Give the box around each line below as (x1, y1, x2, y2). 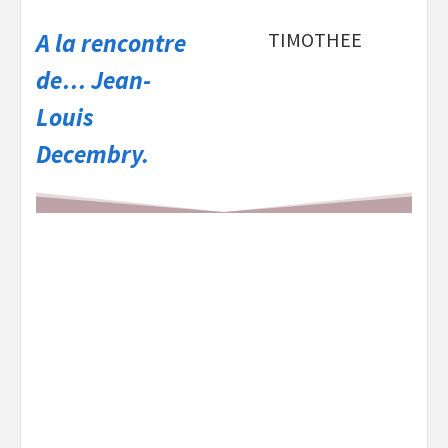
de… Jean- (36, 64, 151, 97)
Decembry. (36, 138, 149, 171)
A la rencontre (36, 27, 186, 60)
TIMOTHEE (268, 27, 362, 53)
